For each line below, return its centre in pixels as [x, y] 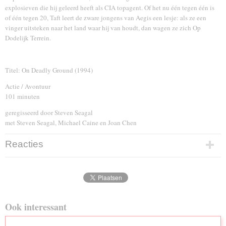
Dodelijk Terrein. [30, 38]
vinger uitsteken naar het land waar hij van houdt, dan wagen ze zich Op [103, 28]
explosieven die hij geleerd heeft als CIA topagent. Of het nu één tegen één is [110, 8]
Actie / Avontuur [28, 86]
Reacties [24, 144]
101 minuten [22, 96]
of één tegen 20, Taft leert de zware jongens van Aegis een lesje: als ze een [106, 18]
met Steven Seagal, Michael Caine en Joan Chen [71, 123]
